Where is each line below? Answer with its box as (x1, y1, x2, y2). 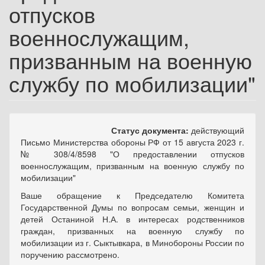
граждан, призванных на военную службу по (21, 225, 244, 237)
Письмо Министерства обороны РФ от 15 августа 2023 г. (21, 136, 244, 148)
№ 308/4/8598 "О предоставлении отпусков (21, 148, 244, 160)
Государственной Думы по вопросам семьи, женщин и (21, 201, 244, 213)
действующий (191, 124, 244, 136)
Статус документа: (111, 124, 191, 136)
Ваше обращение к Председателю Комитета (21, 189, 244, 201)
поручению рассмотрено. (21, 248, 119, 260)
